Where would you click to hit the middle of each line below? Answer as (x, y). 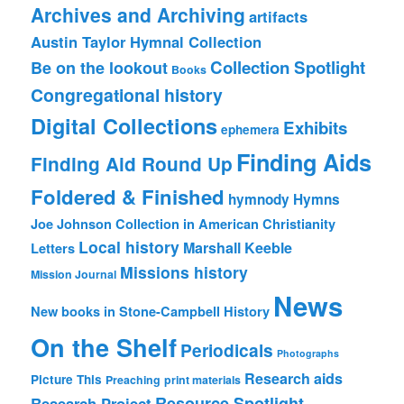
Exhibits (316, 128)
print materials (203, 380)
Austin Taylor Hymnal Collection (147, 42)
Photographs (308, 353)
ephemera (251, 130)
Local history (129, 247)
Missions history (184, 272)
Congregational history (127, 95)
